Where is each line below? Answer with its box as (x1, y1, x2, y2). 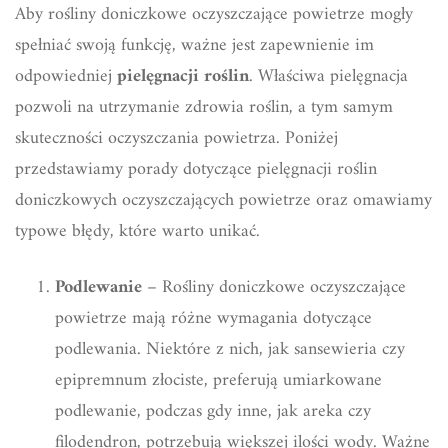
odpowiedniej (15, 60, 117, 92)
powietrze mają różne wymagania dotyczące (55, 302, 372, 334)
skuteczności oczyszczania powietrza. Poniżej (15, 122, 338, 154)
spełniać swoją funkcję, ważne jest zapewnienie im (15, 29, 374, 61)
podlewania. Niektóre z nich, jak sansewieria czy (55, 333, 405, 365)
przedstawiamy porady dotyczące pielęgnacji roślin (15, 153, 377, 185)
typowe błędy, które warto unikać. (15, 215, 260, 247)
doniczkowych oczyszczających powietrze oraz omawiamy (15, 184, 432, 216)
